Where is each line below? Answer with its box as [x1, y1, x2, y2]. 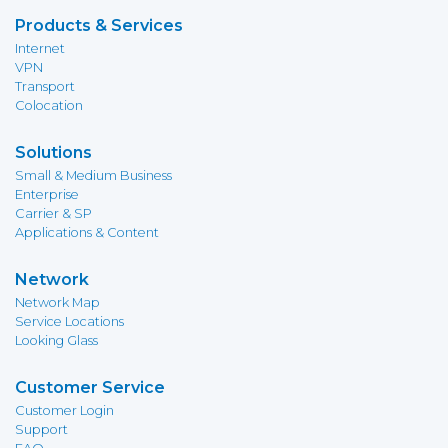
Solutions [15, 143, 92, 162]
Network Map [15, 295, 100, 310]
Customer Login [15, 403, 114, 418]
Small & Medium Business [15, 168, 172, 183]
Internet [15, 41, 65, 56]
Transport [15, 79, 75, 94]
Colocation [15, 98, 83, 113]
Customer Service [15, 378, 165, 397]
